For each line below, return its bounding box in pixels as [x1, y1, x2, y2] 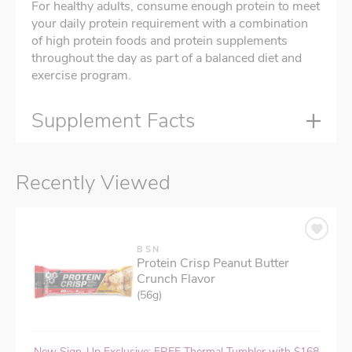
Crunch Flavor [137, 270, 215, 288]
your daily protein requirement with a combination [31, 15, 308, 33]
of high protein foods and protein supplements [31, 32, 288, 50]
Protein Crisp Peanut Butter [137, 255, 289, 273]
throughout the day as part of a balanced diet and [31, 49, 302, 68]
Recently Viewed [16, 169, 170, 197]
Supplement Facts [31, 107, 195, 135]
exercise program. [31, 67, 131, 85]
